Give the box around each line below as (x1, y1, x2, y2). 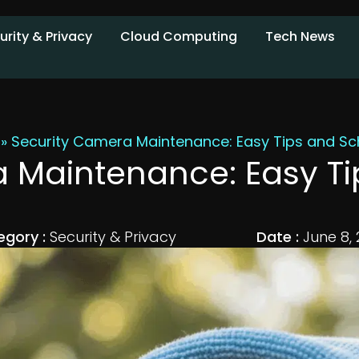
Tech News (265, 27, 335, 46)
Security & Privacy (50, 226, 176, 247)
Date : (256, 226, 303, 247)
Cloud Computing (120, 27, 237, 46)
